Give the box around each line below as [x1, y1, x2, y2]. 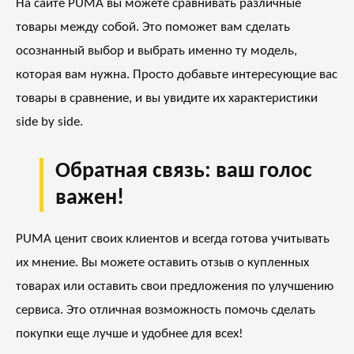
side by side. [16, 115, 83, 130]
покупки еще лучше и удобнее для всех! [16, 327, 243, 341]
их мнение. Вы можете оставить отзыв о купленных [16, 256, 309, 270]
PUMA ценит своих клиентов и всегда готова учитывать [16, 232, 330, 247]
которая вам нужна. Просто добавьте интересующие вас [16, 68, 337, 82]
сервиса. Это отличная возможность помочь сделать [16, 303, 315, 318]
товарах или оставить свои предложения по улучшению [16, 280, 333, 294]
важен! [55, 187, 124, 210]
